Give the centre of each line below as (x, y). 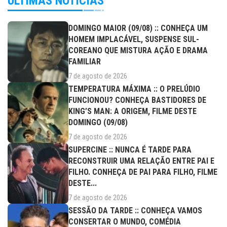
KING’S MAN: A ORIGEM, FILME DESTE (133, 111)
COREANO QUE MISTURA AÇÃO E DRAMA (138, 50)
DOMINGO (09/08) (98, 122)
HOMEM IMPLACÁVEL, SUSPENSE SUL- (134, 39)
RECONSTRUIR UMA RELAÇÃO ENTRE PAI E (141, 161)
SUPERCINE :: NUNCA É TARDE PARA (130, 149)
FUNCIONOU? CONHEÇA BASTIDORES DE (137, 100)
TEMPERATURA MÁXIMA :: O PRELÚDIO (134, 89)
